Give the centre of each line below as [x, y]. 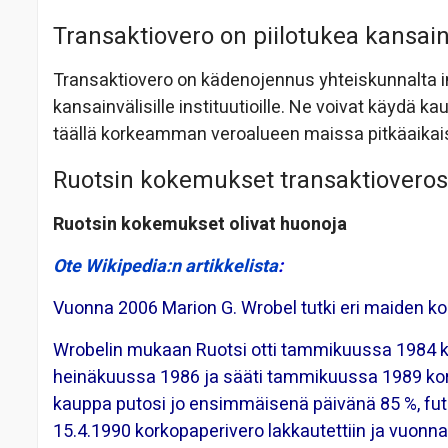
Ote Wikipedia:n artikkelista [165, 267]
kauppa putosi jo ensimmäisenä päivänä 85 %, [238, 405]
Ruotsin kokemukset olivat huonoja [200, 225]
